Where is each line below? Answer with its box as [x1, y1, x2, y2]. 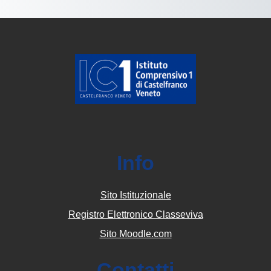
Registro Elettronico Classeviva [68, 209, 203, 220]
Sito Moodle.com [99, 229, 172, 239]
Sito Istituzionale [100, 190, 171, 200]
